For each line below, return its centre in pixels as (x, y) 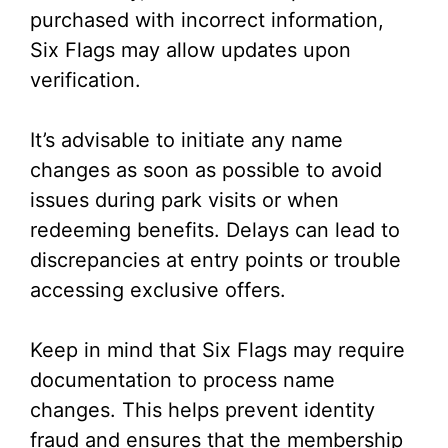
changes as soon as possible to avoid (206, 170)
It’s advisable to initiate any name (186, 140)
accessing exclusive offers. (158, 290)
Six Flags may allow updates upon (190, 50)
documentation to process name (182, 380)
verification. (85, 80)
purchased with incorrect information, (207, 20)
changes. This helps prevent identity (202, 410)
